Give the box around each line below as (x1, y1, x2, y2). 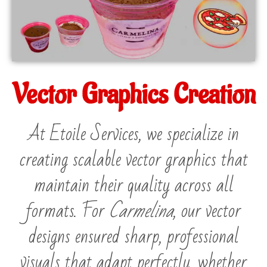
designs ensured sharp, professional (28, 220, 239, 254)
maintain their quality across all (33, 169, 234, 203)
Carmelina (109, 194, 173, 229)
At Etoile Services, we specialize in (28, 117, 239, 152)
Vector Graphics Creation (12, 77, 255, 113)
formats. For (26, 194, 109, 229)
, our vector (173, 194, 241, 229)
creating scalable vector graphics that (19, 143, 248, 178)
